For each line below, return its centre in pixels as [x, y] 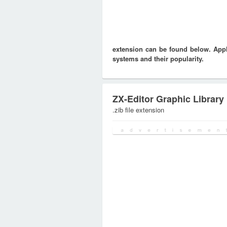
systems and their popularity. [158, 59]
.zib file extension [138, 110]
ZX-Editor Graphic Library [168, 99]
